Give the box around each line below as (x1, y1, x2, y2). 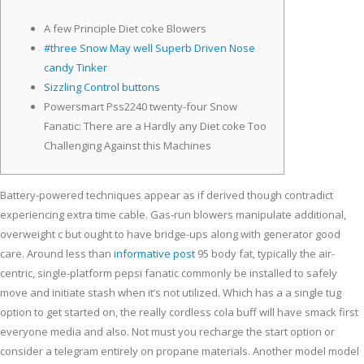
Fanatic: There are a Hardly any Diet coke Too (44, 119, 266, 134)
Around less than (27, 246, 114, 262)
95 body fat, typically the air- (195, 246, 335, 262)
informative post (114, 246, 195, 262)
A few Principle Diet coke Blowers (44, 21, 206, 37)
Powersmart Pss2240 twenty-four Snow (44, 99, 237, 115)
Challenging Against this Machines (44, 138, 211, 154)
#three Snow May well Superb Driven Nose (44, 41, 255, 56)
